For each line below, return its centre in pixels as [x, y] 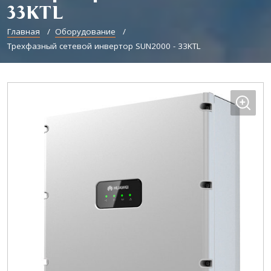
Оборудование [85, 31]
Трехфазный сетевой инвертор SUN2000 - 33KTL [104, 46]
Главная [24, 31]
